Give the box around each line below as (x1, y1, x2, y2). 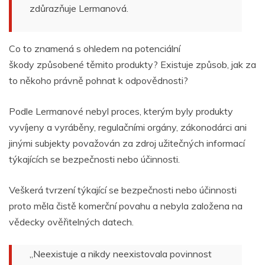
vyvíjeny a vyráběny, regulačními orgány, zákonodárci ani (9, 121, 247, 134)
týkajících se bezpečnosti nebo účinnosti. (9, 153, 180, 166)
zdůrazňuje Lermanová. (30, 2, 128, 15)
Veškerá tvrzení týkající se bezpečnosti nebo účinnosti (9, 184, 237, 196)
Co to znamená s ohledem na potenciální (9, 43, 180, 55)
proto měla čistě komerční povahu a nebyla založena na (9, 200, 243, 212)
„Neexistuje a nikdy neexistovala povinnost (30, 248, 212, 260)
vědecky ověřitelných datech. (9, 216, 134, 228)
